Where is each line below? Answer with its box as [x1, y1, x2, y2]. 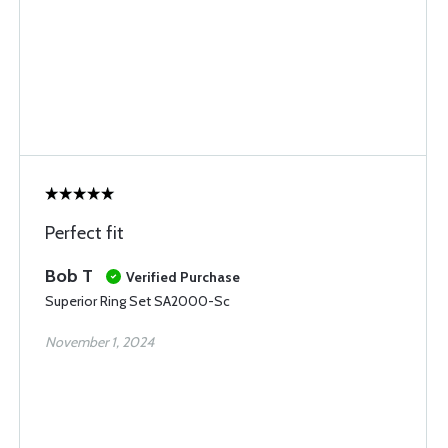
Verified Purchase [126, 268, 240, 286]
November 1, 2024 [45, 333, 154, 351]
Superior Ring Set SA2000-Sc [45, 292, 230, 310]
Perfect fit [45, 222, 124, 244]
